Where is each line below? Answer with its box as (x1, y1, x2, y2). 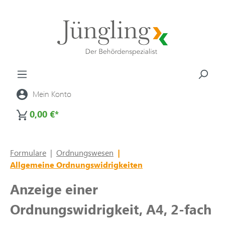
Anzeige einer (10, 180, 98, 198)
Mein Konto (33, 88, 71, 99)
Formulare (10, 147, 46, 158)
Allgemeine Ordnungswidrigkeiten (10, 159, 143, 170)
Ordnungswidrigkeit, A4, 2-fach (10, 200, 211, 218)
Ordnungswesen (56, 147, 114, 158)
